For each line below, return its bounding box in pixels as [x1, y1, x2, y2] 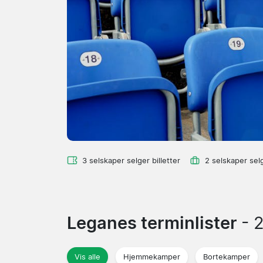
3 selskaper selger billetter [82, 156, 180, 165]
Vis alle [75, 252, 100, 261]
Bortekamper [203, 252, 250, 261]
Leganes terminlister [67, 212, 241, 233]
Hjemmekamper [123, 252, 180, 261]
